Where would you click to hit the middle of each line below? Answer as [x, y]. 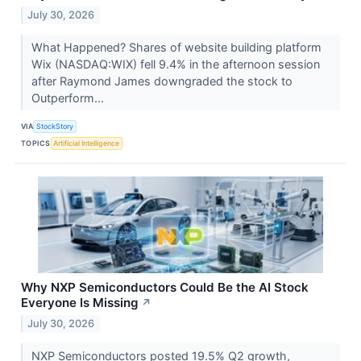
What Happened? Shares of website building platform [176, 47]
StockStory [55, 127]
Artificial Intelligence [87, 143]
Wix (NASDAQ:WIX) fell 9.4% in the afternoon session [175, 64]
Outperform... [69, 98]
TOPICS [36, 143]
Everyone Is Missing [80, 302]
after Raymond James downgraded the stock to [162, 81]
